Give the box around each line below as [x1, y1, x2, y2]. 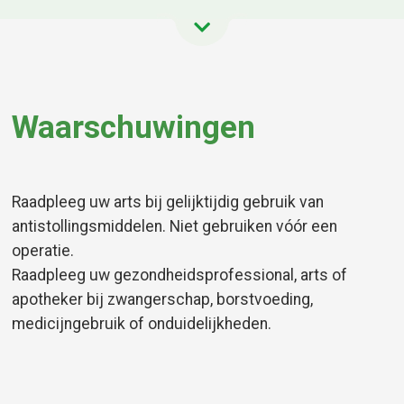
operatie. [12, 241, 75, 260]
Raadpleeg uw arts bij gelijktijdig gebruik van [12, 192, 325, 211]
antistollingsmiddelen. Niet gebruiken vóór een [12, 216, 338, 235]
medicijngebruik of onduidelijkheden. [12, 314, 272, 333]
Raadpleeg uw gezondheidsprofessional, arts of [12, 265, 348, 284]
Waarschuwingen [12, 107, 256, 146]
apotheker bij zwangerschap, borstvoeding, [12, 289, 314, 308]
